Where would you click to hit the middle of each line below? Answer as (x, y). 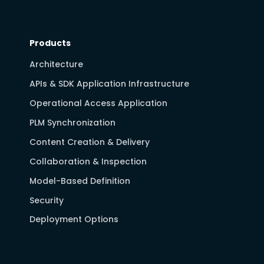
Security (47, 200)
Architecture (56, 65)
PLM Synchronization (72, 122)
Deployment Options (74, 220)
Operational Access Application (98, 103)
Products (50, 43)
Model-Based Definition (80, 181)
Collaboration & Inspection (88, 161)
